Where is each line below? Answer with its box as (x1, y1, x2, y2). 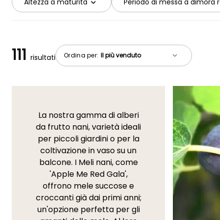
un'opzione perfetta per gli (37, 204, 140, 216)
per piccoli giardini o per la (37, 133, 139, 145)
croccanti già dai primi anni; (35, 192, 141, 204)
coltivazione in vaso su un (40, 145, 137, 157)
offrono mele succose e (43, 180, 134, 192)
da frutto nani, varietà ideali (36, 121, 141, 133)
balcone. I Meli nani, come (39, 157, 138, 168)
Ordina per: (64, 51, 100, 59)
